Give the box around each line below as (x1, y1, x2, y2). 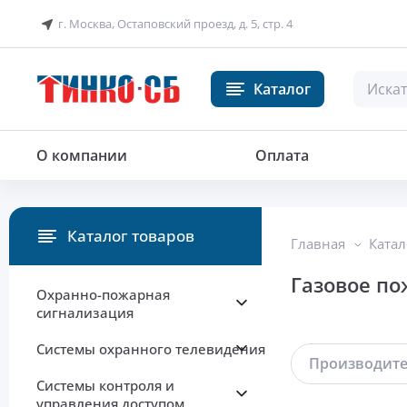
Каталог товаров (67, 225, 194, 247)
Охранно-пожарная (36, 285, 170, 304)
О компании (36, 145, 127, 166)
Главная (291, 234, 345, 253)
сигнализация (36, 303, 134, 323)
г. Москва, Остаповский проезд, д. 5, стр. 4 (58, 15, 293, 32)
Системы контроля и (36, 376, 174, 395)
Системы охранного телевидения (36, 340, 265, 359)
